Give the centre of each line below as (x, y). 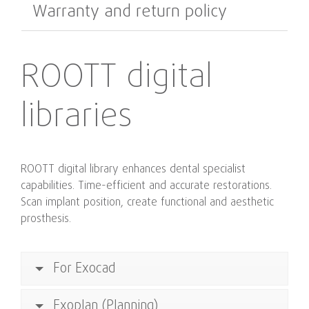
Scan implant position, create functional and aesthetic (147, 203)
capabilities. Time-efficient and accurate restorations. (146, 186)
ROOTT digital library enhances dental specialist (133, 170)
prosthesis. (46, 219)
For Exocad (84, 269)
